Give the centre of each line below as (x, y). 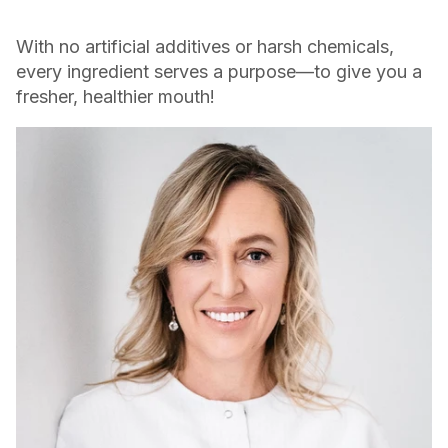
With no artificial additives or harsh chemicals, (205, 46)
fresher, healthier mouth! (115, 96)
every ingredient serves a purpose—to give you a (219, 71)
